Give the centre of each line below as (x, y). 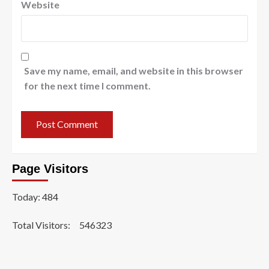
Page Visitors (50, 168)
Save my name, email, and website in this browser (134, 70)
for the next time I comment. (87, 85)
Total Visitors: (42, 225)
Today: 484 (35, 196)
